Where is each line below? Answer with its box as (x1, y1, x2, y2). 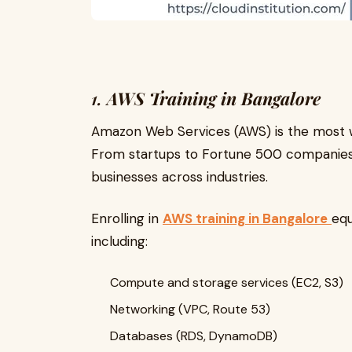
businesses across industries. (91, 168, 268, 185)
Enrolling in (91, 210, 163, 227)
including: (91, 233, 148, 250)
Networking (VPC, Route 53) (110, 301, 270, 317)
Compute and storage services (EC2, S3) (110, 274, 343, 291)
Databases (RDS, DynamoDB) (110, 328, 277, 344)
